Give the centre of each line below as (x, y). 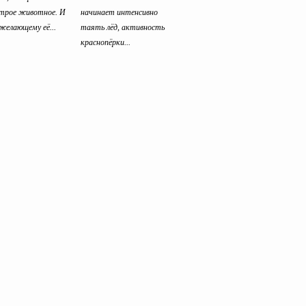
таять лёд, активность (123, 27)
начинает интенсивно (119, 12)
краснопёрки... (106, 42)
